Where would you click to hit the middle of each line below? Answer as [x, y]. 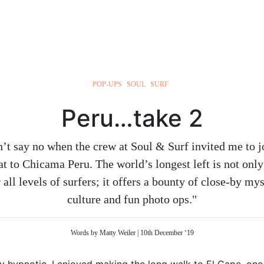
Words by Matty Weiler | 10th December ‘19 [132, 232]
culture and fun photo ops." [132, 199]
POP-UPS [108, 84]
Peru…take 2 [132, 118]
